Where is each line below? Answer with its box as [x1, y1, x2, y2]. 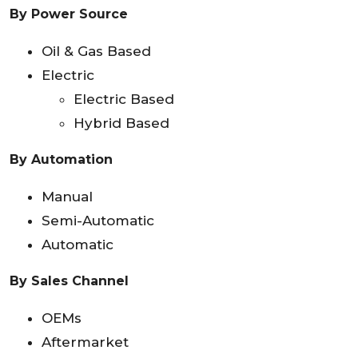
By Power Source [10, 6, 128, 22]
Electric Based [74, 91, 174, 108]
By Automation [10, 152, 113, 168]
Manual [42, 189, 93, 205]
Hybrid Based [74, 115, 169, 132]
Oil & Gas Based [42, 43, 151, 60]
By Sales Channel [10, 273, 129, 289]
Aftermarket [42, 334, 129, 351]
